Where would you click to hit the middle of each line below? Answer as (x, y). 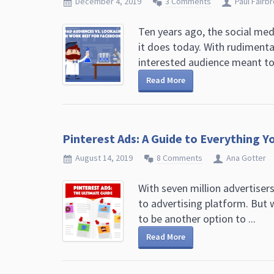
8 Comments (180, 158)
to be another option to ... (197, 219)
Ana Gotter (246, 158)
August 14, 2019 (104, 158)
